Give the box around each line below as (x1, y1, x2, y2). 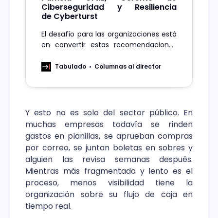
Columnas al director (94, 62, 161, 71)
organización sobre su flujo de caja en (25, 189, 193, 200)
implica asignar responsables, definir (41, 61, 177, 72)
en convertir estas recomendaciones (41, 40, 177, 50)
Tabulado (55, 62, 86, 71)
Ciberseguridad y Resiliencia (41, 1, 177, 13)
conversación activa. (41, 93, 112, 104)
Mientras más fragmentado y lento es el (25, 165, 193, 177)
